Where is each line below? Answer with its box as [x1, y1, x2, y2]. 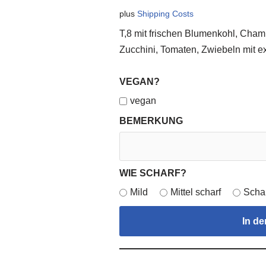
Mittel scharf [170, 187, 221, 197]
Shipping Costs [137, 9, 194, 18]
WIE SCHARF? [119, 168, 187, 178]
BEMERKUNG [119, 116, 183, 126]
